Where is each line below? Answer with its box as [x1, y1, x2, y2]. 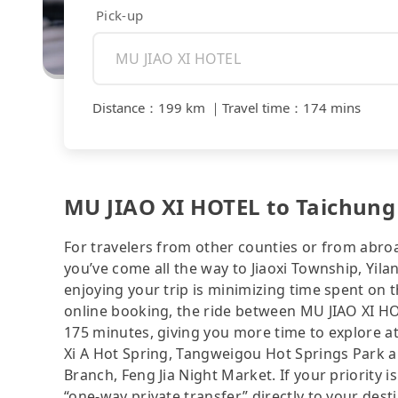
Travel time [222, 99, 290, 117]
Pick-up [96, 5, 144, 24]
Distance [92, 99, 145, 117]
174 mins [303, 99, 361, 117]
